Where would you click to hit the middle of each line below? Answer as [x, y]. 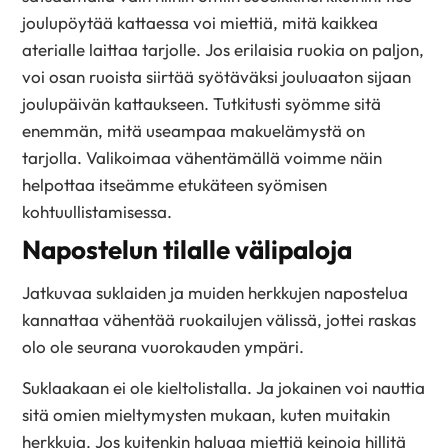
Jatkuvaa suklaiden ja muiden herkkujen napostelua [215, 292]
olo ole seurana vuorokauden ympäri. [163, 346]
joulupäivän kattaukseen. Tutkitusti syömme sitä [202, 104]
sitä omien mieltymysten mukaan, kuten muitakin [206, 414]
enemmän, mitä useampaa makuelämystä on [194, 131]
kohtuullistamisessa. [97, 212]
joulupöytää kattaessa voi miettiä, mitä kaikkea [200, 23]
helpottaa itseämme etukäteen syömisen [175, 185]
